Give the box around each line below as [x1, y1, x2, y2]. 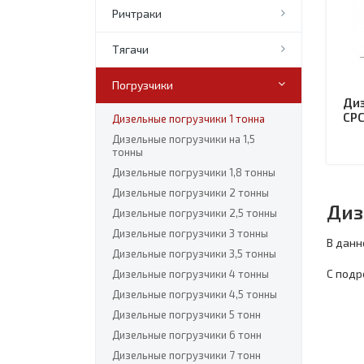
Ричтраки [112, 6, 162, 20]
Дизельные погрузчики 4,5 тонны [112, 288, 277, 301]
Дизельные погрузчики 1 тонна [112, 112, 265, 125]
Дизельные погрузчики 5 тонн [112, 308, 261, 321]
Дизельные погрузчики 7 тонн [112, 349, 261, 362]
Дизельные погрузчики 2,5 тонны [112, 206, 277, 219]
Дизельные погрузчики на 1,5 [112, 132, 255, 145]
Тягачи [112, 42, 149, 56]
